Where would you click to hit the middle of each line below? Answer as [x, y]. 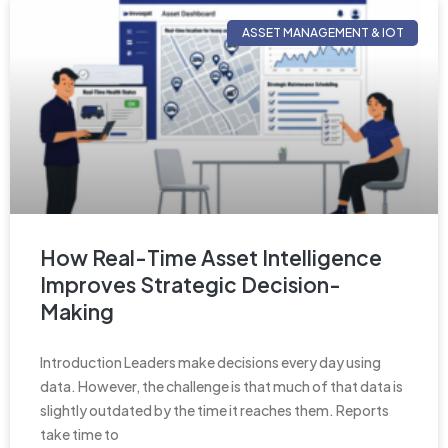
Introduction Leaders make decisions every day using [210, 361]
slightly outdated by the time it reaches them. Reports [214, 409]
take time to [79, 433]
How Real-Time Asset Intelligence [211, 257]
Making [77, 311]
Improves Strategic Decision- [190, 284]
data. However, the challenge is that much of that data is [221, 385]
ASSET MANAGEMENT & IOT [322, 32]
